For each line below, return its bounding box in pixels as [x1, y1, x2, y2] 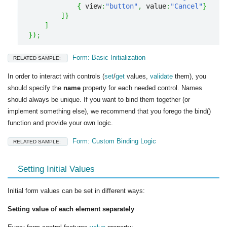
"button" [105, 2, 138, 10]
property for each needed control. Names [81, 84, 202, 92]
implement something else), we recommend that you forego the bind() [8, 107, 211, 115]
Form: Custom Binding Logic [70, 137, 156, 145]
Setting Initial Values [18, 164, 95, 174]
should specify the [8, 84, 63, 92]
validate [150, 72, 173, 80]
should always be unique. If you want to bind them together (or [8, 96, 190, 103]
